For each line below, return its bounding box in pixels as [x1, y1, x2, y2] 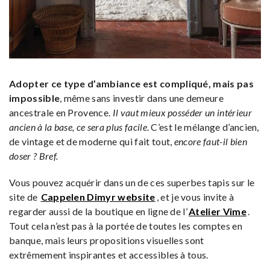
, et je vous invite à [156, 190, 234, 202]
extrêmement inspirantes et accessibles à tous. [9, 248, 209, 260]
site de [9, 190, 40, 202]
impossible [9, 92, 60, 104]
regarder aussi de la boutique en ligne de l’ [9, 205, 188, 217]
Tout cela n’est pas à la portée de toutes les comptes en [9, 219, 242, 231]
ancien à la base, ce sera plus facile [9, 121, 147, 133]
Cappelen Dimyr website [40, 190, 155, 202]
